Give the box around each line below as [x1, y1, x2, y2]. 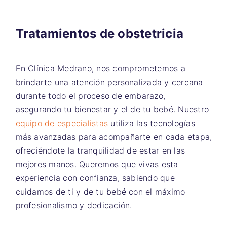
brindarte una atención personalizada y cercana [15, 77, 203, 87]
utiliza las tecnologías [108, 118, 195, 128]
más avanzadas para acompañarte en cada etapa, [15, 132, 212, 142]
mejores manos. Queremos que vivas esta [15, 159, 178, 169]
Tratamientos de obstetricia [15, 26, 183, 41]
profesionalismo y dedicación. [15, 200, 132, 210]
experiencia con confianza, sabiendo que [15, 173, 175, 183]
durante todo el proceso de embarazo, [15, 91, 166, 101]
